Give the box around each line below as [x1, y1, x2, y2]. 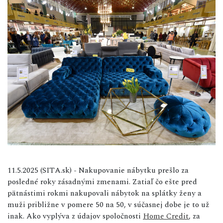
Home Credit [143, 210, 189, 222]
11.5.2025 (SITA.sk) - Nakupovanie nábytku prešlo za [7, 164, 189, 176]
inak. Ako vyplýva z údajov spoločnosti [7, 210, 143, 222]
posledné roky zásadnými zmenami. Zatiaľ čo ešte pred [7, 175, 197, 188]
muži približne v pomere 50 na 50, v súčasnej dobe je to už [7, 198, 210, 211]
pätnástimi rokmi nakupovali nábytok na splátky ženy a [7, 187, 202, 199]
